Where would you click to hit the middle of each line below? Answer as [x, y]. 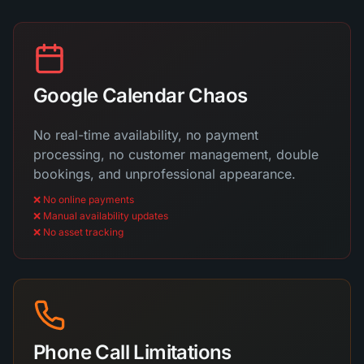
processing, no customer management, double [176, 154]
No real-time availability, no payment [146, 135]
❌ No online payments [84, 199]
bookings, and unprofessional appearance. [165, 174]
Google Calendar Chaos [141, 95]
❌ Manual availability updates [101, 216]
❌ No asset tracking [78, 232]
